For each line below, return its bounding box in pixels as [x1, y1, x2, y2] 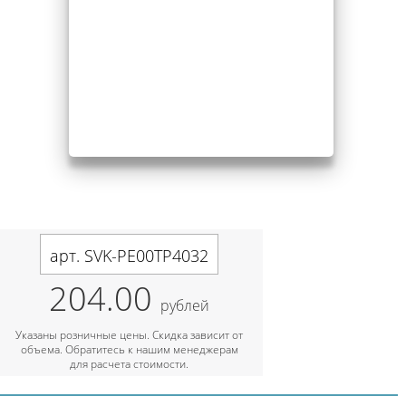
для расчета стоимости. [70, 355, 188, 372]
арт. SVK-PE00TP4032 [50, 244, 208, 266]
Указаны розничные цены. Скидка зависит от [15, 326, 243, 343]
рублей [160, 295, 209, 315]
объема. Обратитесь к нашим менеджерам [20, 341, 238, 357]
